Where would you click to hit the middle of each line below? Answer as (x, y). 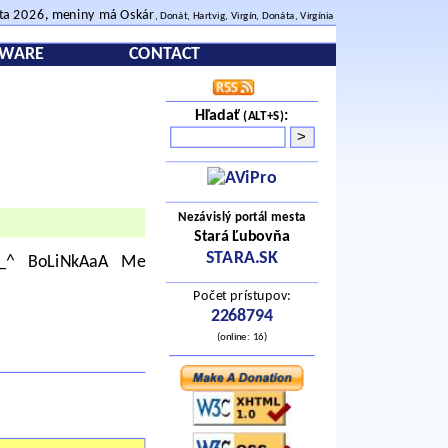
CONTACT (164, 54)
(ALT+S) (264, 116)
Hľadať (219, 116)
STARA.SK (242, 258)
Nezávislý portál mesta (242, 217)
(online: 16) (242, 337)
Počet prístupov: (242, 296)
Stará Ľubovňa (242, 237)
